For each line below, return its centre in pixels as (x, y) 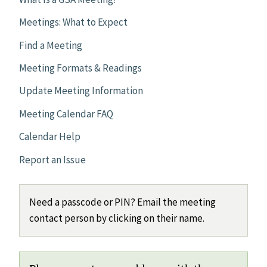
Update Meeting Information (81, 91)
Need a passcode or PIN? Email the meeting (122, 202)
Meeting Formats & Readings (80, 68)
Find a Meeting (51, 45)
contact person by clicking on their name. (117, 218)
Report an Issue (52, 159)
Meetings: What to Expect (73, 22)
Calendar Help (50, 137)
